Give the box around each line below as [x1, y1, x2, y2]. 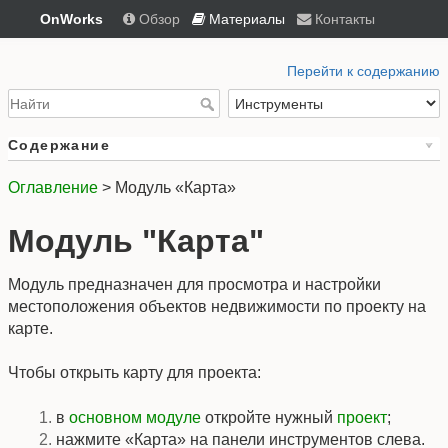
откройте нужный [201, 408, 337, 426]
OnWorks [40, 11, 103, 27]
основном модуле [69, 408, 201, 426]
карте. [8, 319, 53, 337]
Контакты [311, 11, 375, 27]
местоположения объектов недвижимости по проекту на [8, 297, 426, 315]
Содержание [8, 137, 110, 154]
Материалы [205, 11, 285, 27]
